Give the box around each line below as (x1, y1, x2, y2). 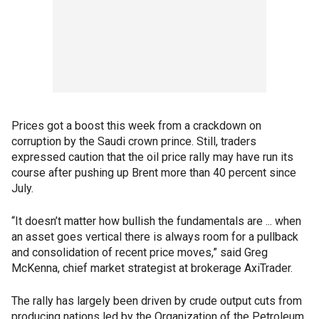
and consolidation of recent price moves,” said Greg (11, 246, 268, 260)
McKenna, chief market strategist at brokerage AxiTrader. (11, 261, 293, 276)
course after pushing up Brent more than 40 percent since (11, 166, 296, 180)
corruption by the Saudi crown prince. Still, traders (11, 135, 256, 149)
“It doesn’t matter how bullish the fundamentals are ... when (11, 214, 301, 229)
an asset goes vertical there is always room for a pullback (11, 230, 298, 244)
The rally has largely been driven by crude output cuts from (11, 294, 302, 308)
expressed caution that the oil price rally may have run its (11, 150, 293, 164)
